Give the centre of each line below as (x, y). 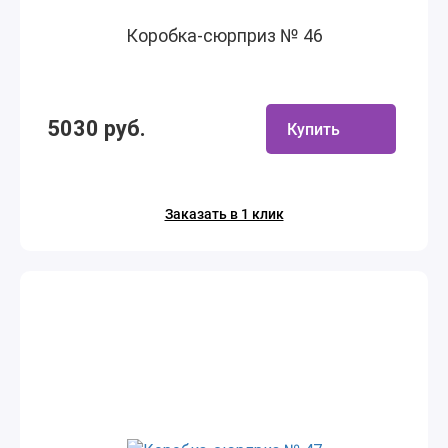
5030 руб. (96, 128)
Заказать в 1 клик (224, 214)
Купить (313, 129)
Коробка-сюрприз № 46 (224, 35)
